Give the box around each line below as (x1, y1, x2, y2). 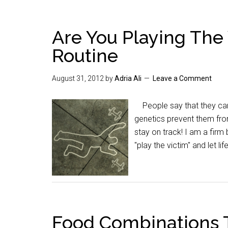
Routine (52, 45, 118, 66)
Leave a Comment (153, 74, 212, 82)
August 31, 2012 (52, 74, 104, 82)
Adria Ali (115, 74, 141, 82)
